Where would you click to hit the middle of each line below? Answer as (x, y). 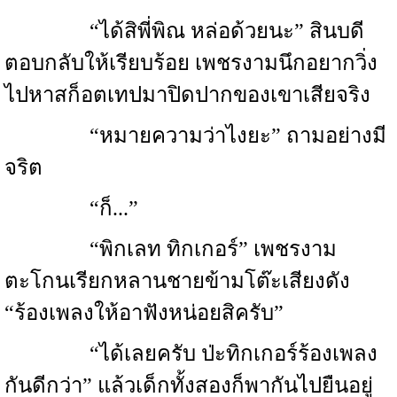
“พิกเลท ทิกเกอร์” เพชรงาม (171, 249)
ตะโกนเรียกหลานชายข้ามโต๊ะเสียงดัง (177, 281)
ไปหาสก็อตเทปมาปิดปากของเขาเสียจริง (187, 95)
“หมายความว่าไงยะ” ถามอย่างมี (195, 136)
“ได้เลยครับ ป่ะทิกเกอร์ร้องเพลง (191, 354)
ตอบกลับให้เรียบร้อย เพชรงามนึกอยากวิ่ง (191, 63)
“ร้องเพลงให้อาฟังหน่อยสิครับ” (144, 313)
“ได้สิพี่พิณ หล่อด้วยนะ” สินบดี (184, 31)
